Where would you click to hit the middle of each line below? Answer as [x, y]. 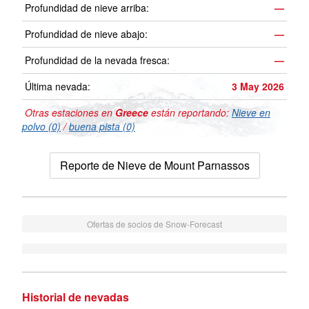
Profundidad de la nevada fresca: [97, 60]
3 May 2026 [258, 87]
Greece [132, 113]
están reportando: [190, 113]
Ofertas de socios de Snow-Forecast [154, 224]
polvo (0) [41, 127]
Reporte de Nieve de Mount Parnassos [154, 166]
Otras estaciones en [69, 113]
